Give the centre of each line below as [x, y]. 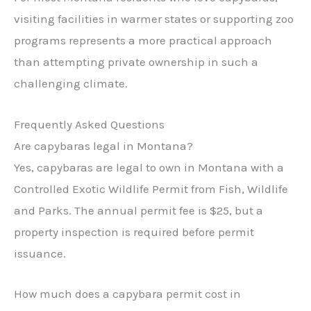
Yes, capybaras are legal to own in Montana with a [149, 167]
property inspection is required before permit [134, 232]
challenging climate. [71, 84]
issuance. [40, 253]
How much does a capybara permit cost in [127, 293]
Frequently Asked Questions [89, 124]
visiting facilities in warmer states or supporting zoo [154, 19]
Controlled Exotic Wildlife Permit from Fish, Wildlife [151, 188]
